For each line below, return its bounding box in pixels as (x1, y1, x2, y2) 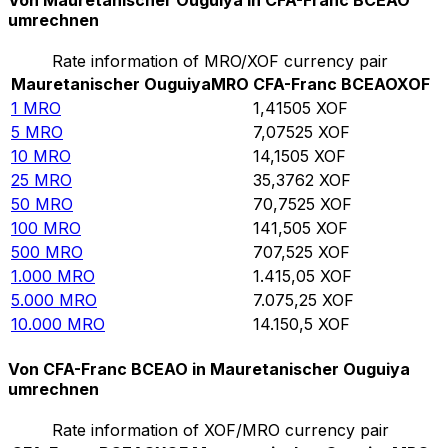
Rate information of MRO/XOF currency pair (52, 51, 389, 72)
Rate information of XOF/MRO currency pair (52, 419, 389, 440)
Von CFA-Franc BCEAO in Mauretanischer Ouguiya (8, 358, 410, 379)
